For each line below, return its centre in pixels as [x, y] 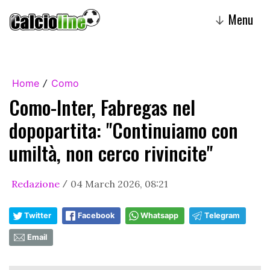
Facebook [96, 215]
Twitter [38, 215]
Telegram [222, 215]
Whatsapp [159, 215]
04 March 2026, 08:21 [119, 184]
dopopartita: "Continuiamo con [124, 130]
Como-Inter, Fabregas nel [102, 107]
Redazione [36, 184]
